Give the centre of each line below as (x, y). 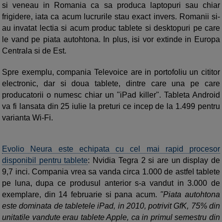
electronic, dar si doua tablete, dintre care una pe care (111, 83)
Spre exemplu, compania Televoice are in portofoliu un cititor (111, 72)
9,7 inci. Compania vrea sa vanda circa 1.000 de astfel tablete (111, 172)
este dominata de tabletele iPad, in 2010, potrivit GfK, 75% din (111, 206)
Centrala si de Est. (34, 51)
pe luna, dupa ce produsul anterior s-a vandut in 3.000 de (111, 183)
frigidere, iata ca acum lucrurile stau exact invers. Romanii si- (111, 17)
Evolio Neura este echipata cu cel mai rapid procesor (111, 149)
